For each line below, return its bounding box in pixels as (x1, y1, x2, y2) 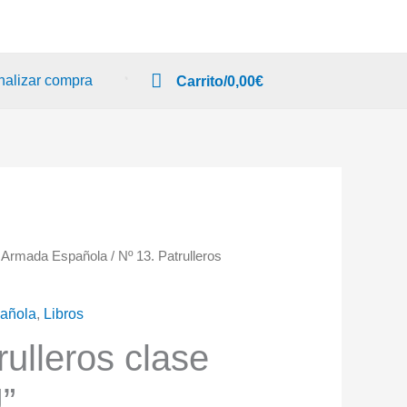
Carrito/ (175, 73, 227, 89)
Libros (44, 306, 84, 323)
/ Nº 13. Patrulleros (107, 249, 223, 264)
